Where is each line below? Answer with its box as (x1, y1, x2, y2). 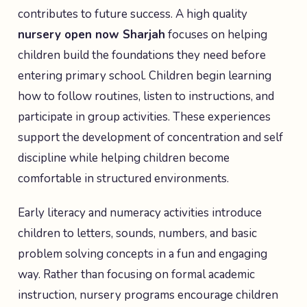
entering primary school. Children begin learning (18, 68, 271, 84)
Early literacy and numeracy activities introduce (18, 205, 262, 221)
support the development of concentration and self (18, 130, 283, 145)
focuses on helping (165, 27, 267, 42)
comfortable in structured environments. (18, 171, 229, 186)
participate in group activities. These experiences (18, 109, 271, 125)
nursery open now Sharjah (18, 27, 165, 42)
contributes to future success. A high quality (18, 6, 247, 22)
